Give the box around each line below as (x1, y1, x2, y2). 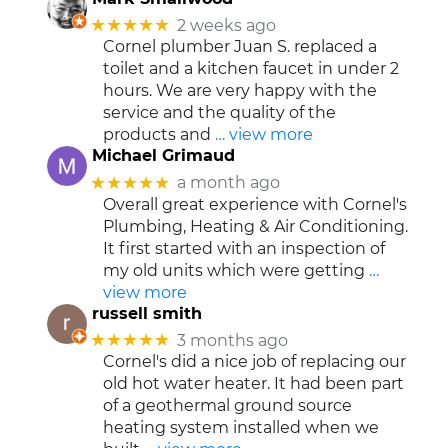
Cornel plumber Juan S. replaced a (102, 37, 377, 57)
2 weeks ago (176, 15, 276, 35)
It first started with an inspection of (102, 238, 385, 258)
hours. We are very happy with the (102, 81, 377, 101)
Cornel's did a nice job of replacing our (102, 352, 406, 372)
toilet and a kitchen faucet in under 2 (102, 59, 399, 79)
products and (102, 125, 211, 145)
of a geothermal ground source (102, 396, 352, 416)
